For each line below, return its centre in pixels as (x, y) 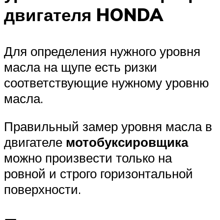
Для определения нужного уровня (102, 51)
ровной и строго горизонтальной (98, 174)
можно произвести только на (88, 158)
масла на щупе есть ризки (81, 67)
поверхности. (42, 189)
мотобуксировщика (127, 142)
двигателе (35, 142)
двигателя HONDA (83, 15)
